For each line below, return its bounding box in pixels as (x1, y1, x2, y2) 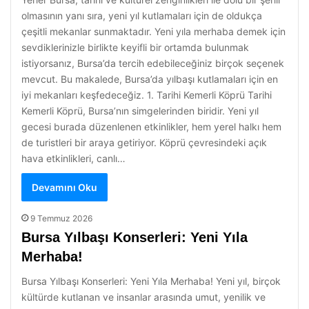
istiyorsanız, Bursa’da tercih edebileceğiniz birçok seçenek (21, 57, 284, 69)
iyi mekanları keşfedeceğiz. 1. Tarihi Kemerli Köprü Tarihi (21, 89, 272, 101)
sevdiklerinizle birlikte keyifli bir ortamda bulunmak (21, 41, 249, 53)
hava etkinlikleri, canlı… (21, 152, 126, 164)
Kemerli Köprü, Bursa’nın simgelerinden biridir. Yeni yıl (21, 105, 259, 117)
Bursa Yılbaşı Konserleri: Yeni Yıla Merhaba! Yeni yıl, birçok (21, 275, 281, 287)
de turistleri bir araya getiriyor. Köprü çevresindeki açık (21, 137, 267, 148)
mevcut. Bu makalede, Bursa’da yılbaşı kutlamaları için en (21, 73, 278, 85)
